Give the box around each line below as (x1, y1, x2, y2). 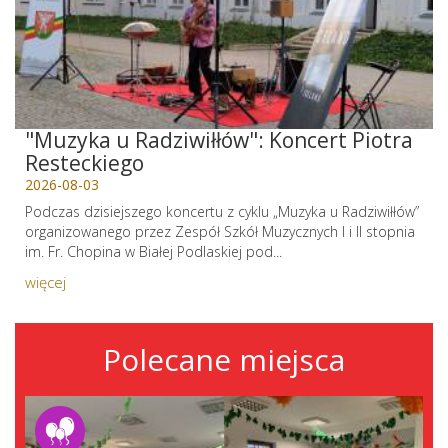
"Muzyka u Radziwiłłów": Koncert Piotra (25, 126, 413, 154)
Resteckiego (25, 149, 144, 177)
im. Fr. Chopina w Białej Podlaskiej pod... (25, 242, 282, 261)
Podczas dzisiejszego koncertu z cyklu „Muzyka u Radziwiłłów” (25, 202, 419, 221)
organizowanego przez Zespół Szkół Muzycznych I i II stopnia (25, 222, 415, 241)
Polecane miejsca (103, 339, 345, 380)
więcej (25, 272, 66, 292)
